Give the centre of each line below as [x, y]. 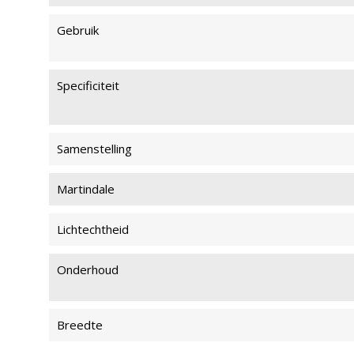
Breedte [80, 325]
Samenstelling [94, 149]
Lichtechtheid [93, 229]
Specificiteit [88, 85]
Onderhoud [88, 269]
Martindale [86, 189]
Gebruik [78, 30]
